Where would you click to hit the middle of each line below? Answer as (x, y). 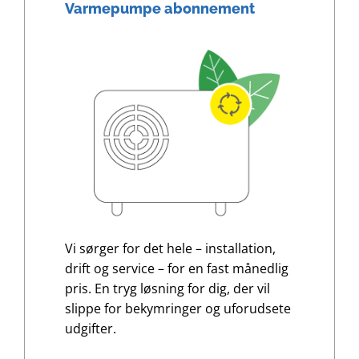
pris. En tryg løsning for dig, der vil (167, 289)
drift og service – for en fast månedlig (176, 269)
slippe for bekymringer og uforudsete (177, 309)
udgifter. (90, 329)
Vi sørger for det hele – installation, (170, 249)
